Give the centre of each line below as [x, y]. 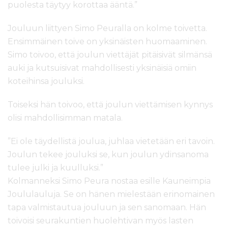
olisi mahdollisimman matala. [65, 118]
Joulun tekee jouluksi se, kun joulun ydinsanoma [108, 155]
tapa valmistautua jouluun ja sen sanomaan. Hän [107, 208]
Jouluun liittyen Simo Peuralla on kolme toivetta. [107, 28]
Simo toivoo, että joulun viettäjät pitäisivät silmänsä [110, 55]
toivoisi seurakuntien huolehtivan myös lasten [101, 221]
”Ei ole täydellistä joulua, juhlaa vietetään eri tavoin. [111, 141]
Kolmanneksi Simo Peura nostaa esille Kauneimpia [109, 181]
